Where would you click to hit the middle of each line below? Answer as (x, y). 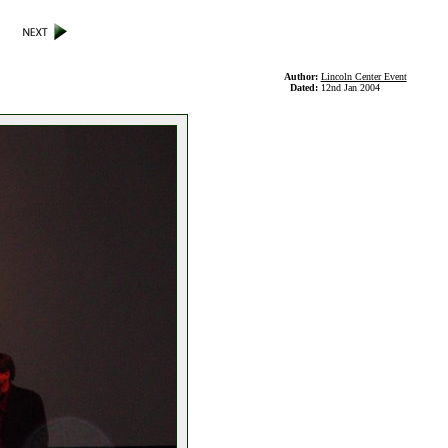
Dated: (305, 87)
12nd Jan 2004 (350, 87)
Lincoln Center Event (363, 76)
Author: (302, 76)
